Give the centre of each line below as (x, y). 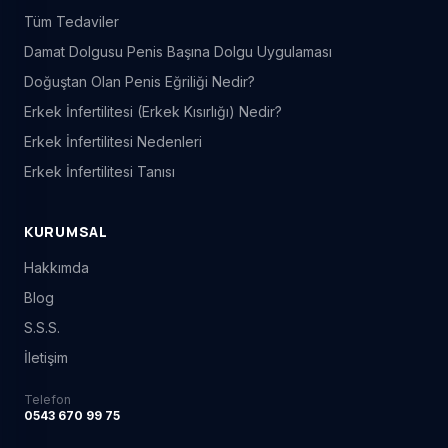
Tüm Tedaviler (71, 22)
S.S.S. (42, 328)
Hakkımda (56, 268)
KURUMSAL (66, 232)
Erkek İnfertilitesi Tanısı (99, 172)
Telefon (47, 400)
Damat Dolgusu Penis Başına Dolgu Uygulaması (178, 52)
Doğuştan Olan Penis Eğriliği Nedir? (139, 82)
